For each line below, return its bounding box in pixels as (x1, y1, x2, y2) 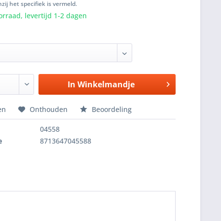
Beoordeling (90, 105, 132, 114)
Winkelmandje (77, 79, 135, 90)
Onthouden (30, 105, 68, 114)
